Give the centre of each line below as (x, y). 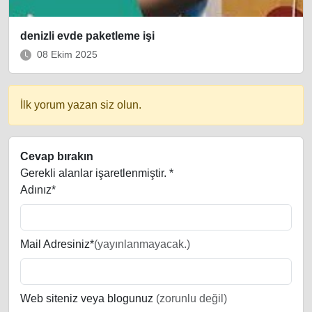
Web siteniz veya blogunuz (87, 299)
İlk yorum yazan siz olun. (81, 105)
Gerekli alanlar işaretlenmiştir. (95, 173)
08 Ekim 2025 (67, 55)
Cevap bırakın (57, 157)
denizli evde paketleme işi (87, 36)
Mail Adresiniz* (57, 244)
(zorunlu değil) (190, 299)
